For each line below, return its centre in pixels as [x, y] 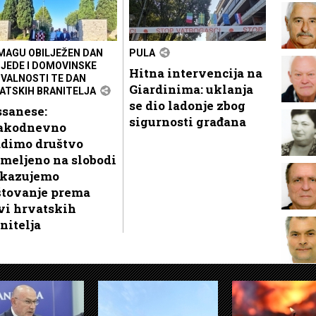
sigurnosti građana [188, 121]
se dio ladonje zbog [187, 105]
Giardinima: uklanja [191, 89]
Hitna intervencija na [196, 73]
